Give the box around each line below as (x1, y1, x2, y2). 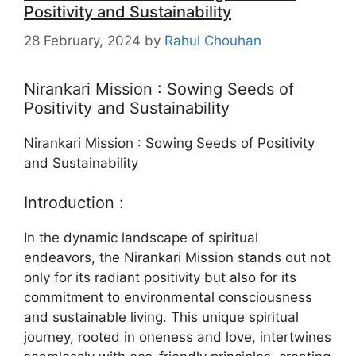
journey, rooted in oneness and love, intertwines (24, 329, 331, 346)
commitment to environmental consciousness (24, 289, 312, 306)
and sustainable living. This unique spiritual (24, 309, 299, 326)
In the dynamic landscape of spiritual (24, 230, 258, 246)
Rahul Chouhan (164, 32, 261, 48)
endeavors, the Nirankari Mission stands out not (24, 250, 331, 266)
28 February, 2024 (24, 32, 141, 48)
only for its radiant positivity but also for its (24, 269, 296, 286)
